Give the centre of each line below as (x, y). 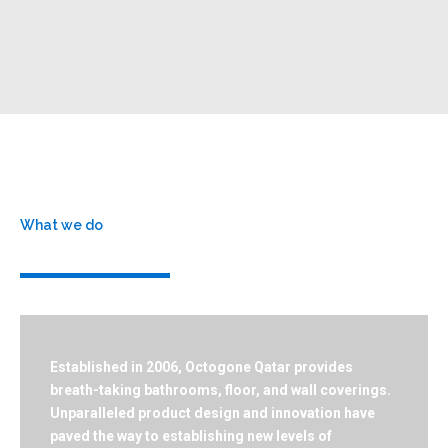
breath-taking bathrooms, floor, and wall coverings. (220, 390)
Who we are (95, 247)
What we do (61, 225)
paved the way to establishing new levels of (191, 436)
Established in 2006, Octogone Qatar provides (201, 367)
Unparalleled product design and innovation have (212, 413)
